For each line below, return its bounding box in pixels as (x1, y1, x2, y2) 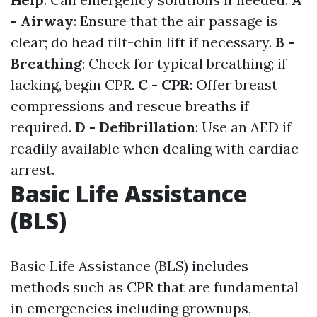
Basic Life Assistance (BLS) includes (11, 257, 248, 275)
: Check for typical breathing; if (82, 54, 287, 72)
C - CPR (138, 76, 190, 93)
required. (11, 118, 75, 136)
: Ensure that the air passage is (74, 12, 277, 30)
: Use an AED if (195, 118, 292, 136)
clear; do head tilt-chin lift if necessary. (11, 33, 275, 51)
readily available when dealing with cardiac (11, 139, 299, 157)
